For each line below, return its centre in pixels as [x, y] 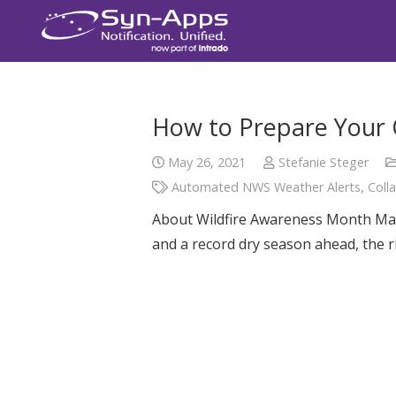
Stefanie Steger [323, 162]
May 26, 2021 [207, 162]
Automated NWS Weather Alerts [267, 187]
